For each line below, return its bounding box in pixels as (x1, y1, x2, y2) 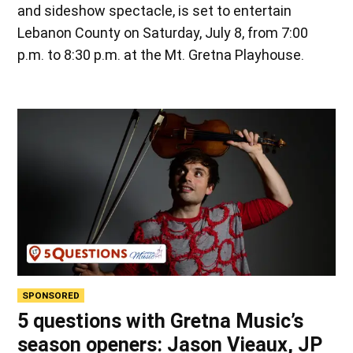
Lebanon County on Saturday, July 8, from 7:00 (17, 24, 309, 42)
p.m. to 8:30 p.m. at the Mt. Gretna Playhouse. (17, 46, 305, 64)
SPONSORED (22, 289, 80, 301)
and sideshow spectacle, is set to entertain (17, 2, 292, 20)
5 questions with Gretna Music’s (17, 310, 304, 333)
